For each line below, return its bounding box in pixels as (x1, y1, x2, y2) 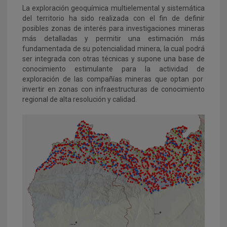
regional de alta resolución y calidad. (22, 95, 137, 103)
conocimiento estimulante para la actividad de (22, 64, 205, 73)
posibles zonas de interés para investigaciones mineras (22, 24, 205, 32)
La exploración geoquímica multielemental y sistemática (22, 4, 205, 12)
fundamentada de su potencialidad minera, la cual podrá (22, 44, 205, 53)
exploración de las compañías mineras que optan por (22, 74, 205, 83)
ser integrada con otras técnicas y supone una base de (22, 54, 205, 63)
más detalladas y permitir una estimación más (22, 34, 205, 43)
